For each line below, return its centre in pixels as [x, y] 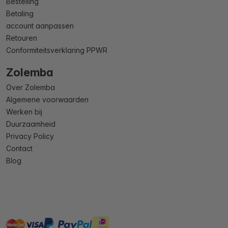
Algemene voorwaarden [47, 99]
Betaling [20, 13]
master [19, 221]
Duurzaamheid [31, 124]
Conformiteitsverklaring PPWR [57, 50]
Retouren [22, 38]
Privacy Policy [30, 136]
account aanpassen [40, 26]
